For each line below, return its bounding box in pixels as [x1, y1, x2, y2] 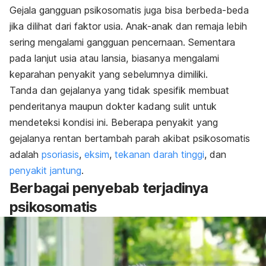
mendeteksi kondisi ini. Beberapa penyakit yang [9, 116, 218, 128]
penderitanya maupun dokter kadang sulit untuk [9, 100, 217, 112]
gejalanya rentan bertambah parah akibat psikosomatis [9, 132, 250, 144]
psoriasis [42, 148, 79, 160]
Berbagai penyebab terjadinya [9, 179, 208, 197]
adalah [9, 148, 42, 160]
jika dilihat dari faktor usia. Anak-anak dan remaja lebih [9, 20, 247, 32]
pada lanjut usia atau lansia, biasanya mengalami [9, 52, 219, 64]
